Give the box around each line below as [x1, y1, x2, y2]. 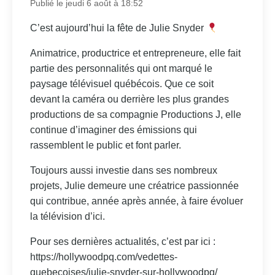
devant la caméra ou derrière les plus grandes [29, 94, 229, 105]
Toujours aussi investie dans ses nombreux [29, 165, 217, 176]
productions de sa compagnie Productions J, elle [29, 109, 241, 120]
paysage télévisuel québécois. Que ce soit [29, 79, 214, 90]
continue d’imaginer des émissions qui [29, 125, 197, 136]
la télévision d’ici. [29, 211, 105, 222]
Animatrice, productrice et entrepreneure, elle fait [29, 48, 241, 59]
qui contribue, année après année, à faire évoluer [29, 196, 243, 207]
